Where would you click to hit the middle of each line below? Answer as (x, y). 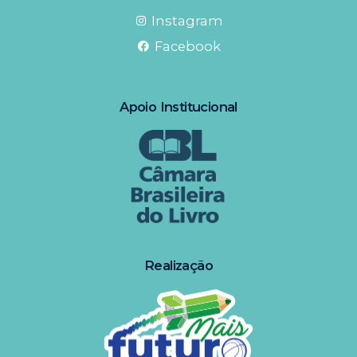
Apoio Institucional (178, 107)
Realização (178, 265)
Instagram (188, 21)
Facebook (187, 47)
